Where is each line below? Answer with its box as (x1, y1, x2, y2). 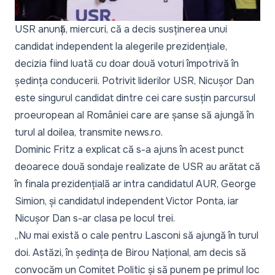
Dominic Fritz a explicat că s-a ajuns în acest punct (15, 142, 244, 156)
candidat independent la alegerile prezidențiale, (15, 39, 227, 53)
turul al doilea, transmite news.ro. (15, 125, 163, 139)
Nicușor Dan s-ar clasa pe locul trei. (15, 211, 175, 225)
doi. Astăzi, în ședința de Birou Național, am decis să (15, 246, 246, 259)
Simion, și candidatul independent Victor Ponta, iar (15, 194, 239, 207)
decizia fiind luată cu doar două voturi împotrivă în (15, 56, 239, 70)
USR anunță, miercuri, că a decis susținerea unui (15, 22, 227, 36)
